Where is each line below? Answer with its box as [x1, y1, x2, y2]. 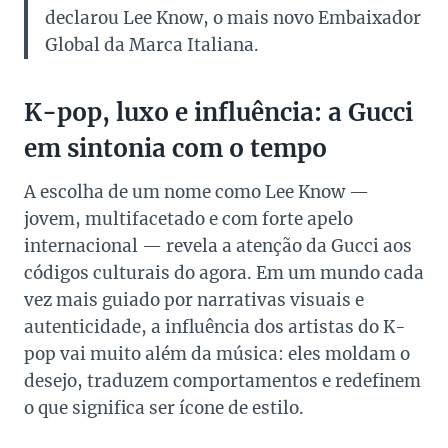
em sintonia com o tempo [24, 133, 327, 165]
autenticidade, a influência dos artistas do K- [24, 316, 406, 339]
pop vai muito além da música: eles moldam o [24, 343, 410, 366]
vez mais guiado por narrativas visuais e [24, 289, 364, 312]
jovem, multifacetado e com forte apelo [24, 208, 353, 231]
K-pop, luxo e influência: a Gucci [24, 97, 413, 129]
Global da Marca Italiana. [45, 34, 259, 57]
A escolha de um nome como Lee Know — [24, 181, 369, 204]
